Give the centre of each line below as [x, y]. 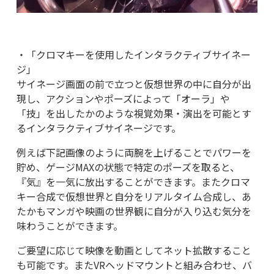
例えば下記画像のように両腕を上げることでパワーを [134, 153]
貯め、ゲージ [46, 167]
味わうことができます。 [69, 226]
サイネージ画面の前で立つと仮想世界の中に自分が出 [134, 84]
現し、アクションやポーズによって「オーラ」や [123, 99]
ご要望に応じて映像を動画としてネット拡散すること [134, 250]
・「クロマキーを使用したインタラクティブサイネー [133, 55]
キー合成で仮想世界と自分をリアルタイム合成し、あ [134, 197]
